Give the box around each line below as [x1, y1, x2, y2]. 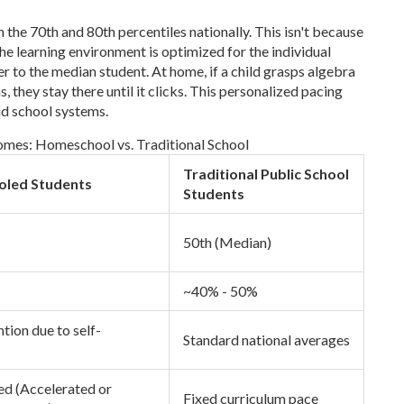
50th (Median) [183, 233, 271, 251]
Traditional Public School [183, 164, 349, 182]
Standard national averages [183, 330, 350, 348]
